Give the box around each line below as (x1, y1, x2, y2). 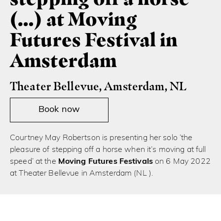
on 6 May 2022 (152, 157, 211, 166)
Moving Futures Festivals (58, 157, 153, 166)
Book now (38, 105, 80, 114)
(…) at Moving (10, 7, 137, 31)
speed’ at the (10, 157, 58, 166)
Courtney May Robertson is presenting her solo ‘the (10, 134, 193, 142)
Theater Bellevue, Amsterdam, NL (10, 78, 187, 93)
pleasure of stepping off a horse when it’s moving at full (10, 146, 206, 154)
